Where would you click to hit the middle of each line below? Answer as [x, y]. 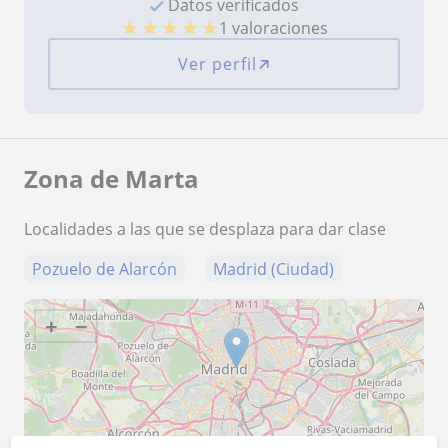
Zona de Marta [111, 178]
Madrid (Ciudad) [273, 268]
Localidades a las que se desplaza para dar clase [205, 228]
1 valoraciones [273, 27]
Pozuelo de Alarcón [104, 268]
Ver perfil [217, 63]
